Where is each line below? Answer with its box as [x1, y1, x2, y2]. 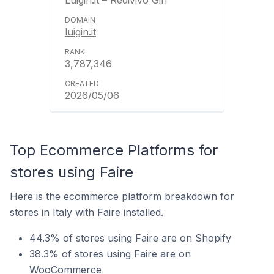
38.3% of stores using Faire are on [29, 248, 191, 260]
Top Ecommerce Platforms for [10, 141, 218, 159]
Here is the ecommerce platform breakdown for [10, 190, 234, 202]
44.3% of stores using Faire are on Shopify [29, 232, 231, 244]
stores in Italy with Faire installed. [10, 206, 163, 218]
